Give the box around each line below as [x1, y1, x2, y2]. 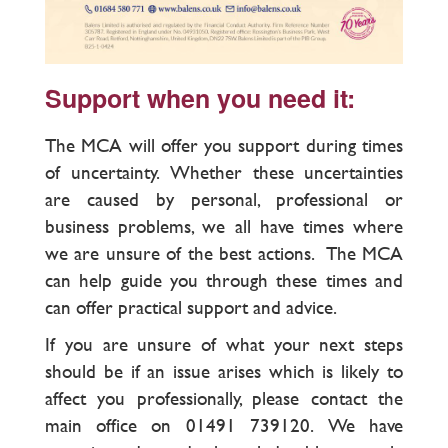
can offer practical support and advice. [45, 294, 342, 322]
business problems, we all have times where [45, 213, 403, 241]
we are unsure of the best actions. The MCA [45, 240, 403, 268]
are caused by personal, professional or [45, 186, 403, 214]
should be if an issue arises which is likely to [45, 358, 403, 386]
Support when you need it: [45, 80, 355, 117]
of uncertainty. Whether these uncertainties [45, 159, 403, 187]
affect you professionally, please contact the [45, 385, 403, 413]
